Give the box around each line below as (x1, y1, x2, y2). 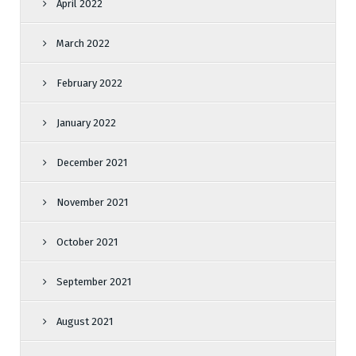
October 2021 (56, 236, 118, 248)
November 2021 (56, 196, 128, 208)
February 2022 (56, 77, 122, 89)
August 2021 (56, 315, 113, 327)
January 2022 (56, 117, 116, 129)
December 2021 (56, 157, 127, 168)
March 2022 (56, 37, 110, 49)
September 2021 (56, 276, 131, 288)
